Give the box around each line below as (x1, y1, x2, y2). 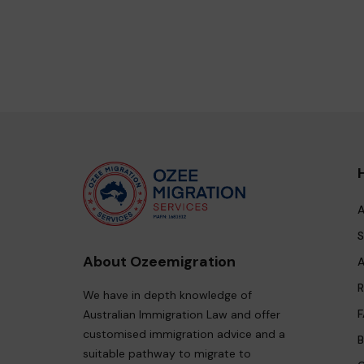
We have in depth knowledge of (83, 287, 252, 302)
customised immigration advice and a (83, 326, 285, 341)
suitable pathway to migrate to (83, 345, 251, 361)
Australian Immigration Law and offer (83, 306, 280, 322)
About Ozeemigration (83, 251, 236, 271)
